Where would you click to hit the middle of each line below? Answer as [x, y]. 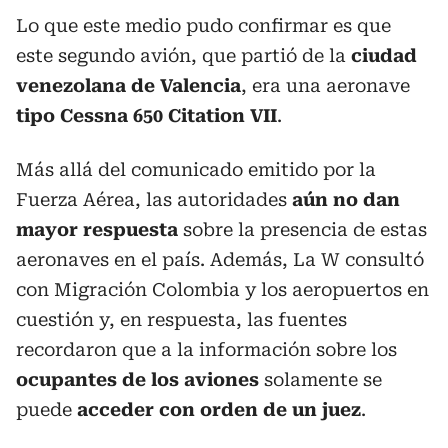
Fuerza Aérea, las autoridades [154, 199]
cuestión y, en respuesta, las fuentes [181, 319]
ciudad [384, 55]
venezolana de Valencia [128, 85]
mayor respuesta [97, 229]
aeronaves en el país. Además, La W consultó [220, 259]
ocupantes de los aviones [137, 379]
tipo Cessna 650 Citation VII [146, 115]
